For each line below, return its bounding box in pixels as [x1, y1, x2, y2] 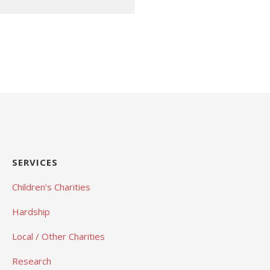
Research [11, 254, 51, 267]
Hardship [11, 205, 50, 218]
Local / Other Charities [11, 230, 105, 242]
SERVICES [11, 155, 58, 168]
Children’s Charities [11, 180, 90, 193]
